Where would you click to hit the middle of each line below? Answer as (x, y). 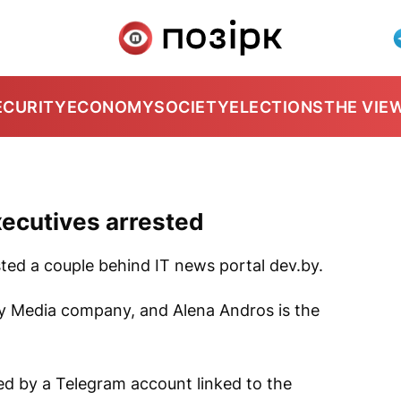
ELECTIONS (277, 107)
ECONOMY (111, 107)
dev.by (294, 265)
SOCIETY (192, 107)
